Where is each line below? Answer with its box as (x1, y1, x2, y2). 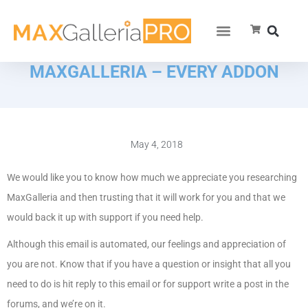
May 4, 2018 (131, 139, 183, 150)
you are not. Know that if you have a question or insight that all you (7, 258, 291, 269)
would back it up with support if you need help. (7, 212, 203, 223)
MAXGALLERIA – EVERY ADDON (29, 62, 279, 82)
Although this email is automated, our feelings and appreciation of (7, 239, 286, 250)
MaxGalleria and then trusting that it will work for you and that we (7, 192, 285, 203)
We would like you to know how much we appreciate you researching (7, 172, 297, 183)
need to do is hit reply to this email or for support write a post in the (7, 278, 289, 289)
